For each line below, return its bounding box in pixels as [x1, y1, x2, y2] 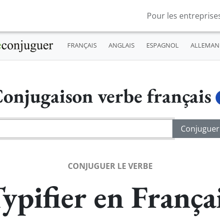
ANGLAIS [108, 41, 135, 50]
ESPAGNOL [146, 41, 179, 50]
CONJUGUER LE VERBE [67, 160, 153, 171]
